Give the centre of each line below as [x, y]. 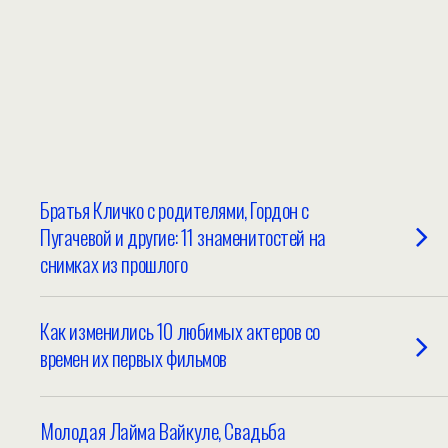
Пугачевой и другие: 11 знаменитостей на [183, 236]
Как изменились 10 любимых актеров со [180, 330]
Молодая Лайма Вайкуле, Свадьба [163, 430]
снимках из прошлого [114, 263]
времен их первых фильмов [134, 357]
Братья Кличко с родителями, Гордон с [175, 209]
